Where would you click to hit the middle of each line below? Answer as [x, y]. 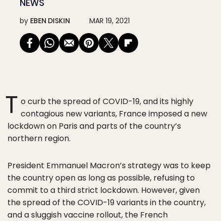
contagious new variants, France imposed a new [114, 114]
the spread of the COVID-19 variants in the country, [107, 203]
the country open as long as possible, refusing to [101, 178]
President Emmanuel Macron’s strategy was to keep [109, 166]
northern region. [39, 138]
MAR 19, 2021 [110, 21]
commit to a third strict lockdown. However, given [104, 190]
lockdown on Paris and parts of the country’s [94, 126]
